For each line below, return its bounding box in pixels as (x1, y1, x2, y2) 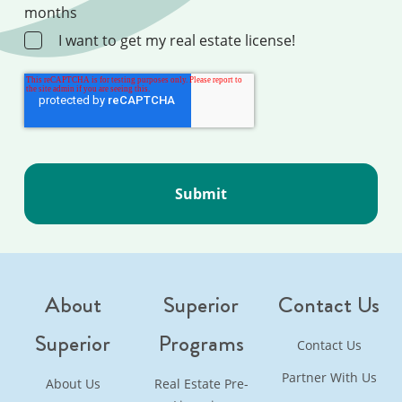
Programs (158, 327, 244, 360)
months (23, 3, 77, 23)
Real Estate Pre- (153, 374, 249, 392)
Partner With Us (281, 368, 377, 386)
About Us (45, 374, 100, 392)
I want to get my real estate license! (57, 31, 295, 51)
